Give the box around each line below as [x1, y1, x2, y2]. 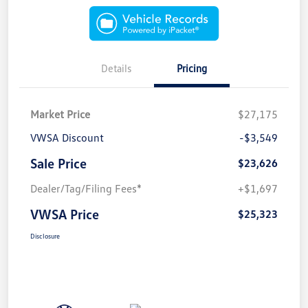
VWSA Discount [30, 130, 104, 144]
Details [101, 61, 131, 74]
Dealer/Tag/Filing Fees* [30, 181, 142, 195]
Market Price [30, 107, 90, 121]
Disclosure [30, 231, 60, 240]
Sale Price [30, 154, 87, 171]
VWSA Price [30, 205, 99, 222]
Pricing [177, 61, 207, 74]
